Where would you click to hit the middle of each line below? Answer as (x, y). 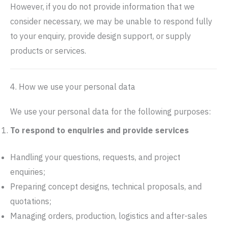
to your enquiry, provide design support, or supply (101, 36)
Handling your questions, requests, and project (95, 157)
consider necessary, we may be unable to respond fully (111, 21)
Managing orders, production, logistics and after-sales (109, 216)
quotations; (31, 201)
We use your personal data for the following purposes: (110, 111)
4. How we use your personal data (73, 87)
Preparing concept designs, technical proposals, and (106, 186)
